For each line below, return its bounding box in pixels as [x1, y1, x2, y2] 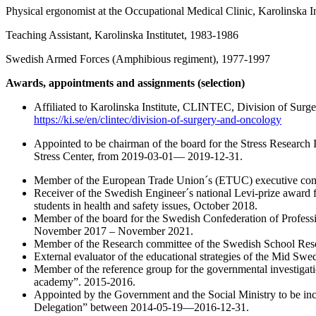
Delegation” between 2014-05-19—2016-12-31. [34, 300, 249, 313]
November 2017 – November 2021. [34, 224, 193, 237]
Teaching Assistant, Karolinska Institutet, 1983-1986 [6, 28, 238, 41]
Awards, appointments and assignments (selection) [6, 76, 245, 89]
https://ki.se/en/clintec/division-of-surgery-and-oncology [34, 113, 281, 126]
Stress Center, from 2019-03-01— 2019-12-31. [34, 150, 243, 162]
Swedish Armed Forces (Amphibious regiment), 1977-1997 [6, 52, 270, 65]
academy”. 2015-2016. [34, 275, 135, 288]
